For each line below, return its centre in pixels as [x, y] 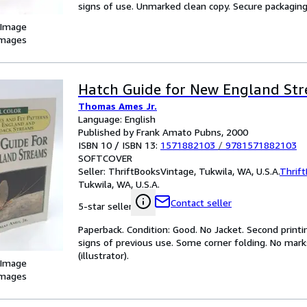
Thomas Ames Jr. [118, 106]
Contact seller [201, 202]
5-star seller [105, 206]
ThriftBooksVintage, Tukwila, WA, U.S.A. [194, 171]
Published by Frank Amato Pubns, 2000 [163, 132]
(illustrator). [103, 255]
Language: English [117, 119]
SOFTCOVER [105, 158]
